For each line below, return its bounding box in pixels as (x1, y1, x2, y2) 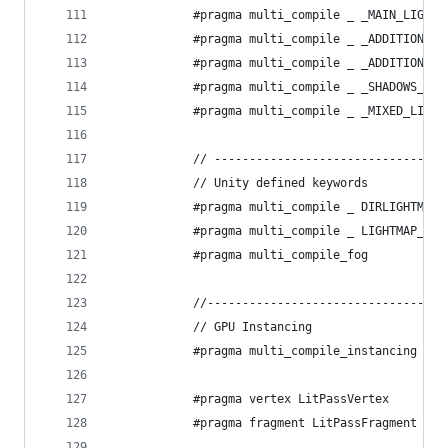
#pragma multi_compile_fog (109, 248, 368, 262)
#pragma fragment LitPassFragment (109, 416, 417, 430)
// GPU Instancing (109, 320, 312, 334)
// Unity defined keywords (109, 176, 368, 190)
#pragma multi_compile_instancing (109, 344, 417, 358)
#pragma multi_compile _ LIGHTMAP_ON (109, 224, 438, 238)
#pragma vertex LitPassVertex (109, 392, 389, 406)
